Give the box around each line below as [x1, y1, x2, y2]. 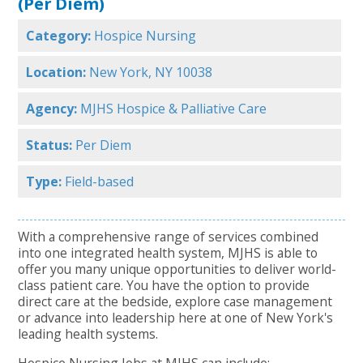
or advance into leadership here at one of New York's [18, 309, 334, 327]
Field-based [65, 173, 135, 191]
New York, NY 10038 [89, 63, 213, 82]
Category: [26, 27, 92, 45]
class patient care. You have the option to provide [18, 276, 310, 295]
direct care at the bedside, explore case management [18, 293, 333, 311]
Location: [26, 63, 87, 82]
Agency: [26, 100, 78, 118]
